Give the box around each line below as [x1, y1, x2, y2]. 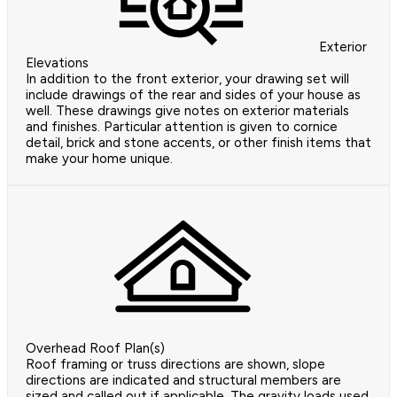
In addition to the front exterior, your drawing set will [26, 70, 349, 87]
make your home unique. [26, 150, 173, 167]
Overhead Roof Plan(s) [26, 339, 165, 356]
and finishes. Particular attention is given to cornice [26, 118, 338, 135]
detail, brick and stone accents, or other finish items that [26, 134, 371, 151]
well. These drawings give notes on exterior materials [26, 102, 349, 119]
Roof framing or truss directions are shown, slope [26, 355, 325, 372]
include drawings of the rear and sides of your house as [26, 86, 361, 103]
